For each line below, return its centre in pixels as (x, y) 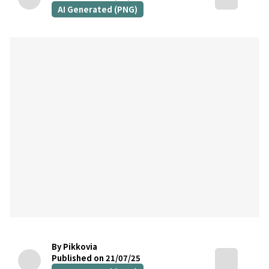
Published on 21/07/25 (96, 258)
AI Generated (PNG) (98, 9)
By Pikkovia (74, 246)
